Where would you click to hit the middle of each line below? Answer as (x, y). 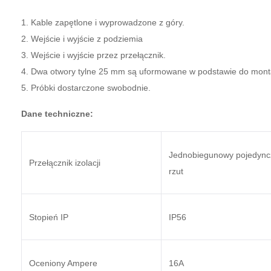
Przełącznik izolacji (65, 163)
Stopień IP (49, 217)
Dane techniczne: (57, 114)
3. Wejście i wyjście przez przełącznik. (93, 55)
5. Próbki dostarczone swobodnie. (86, 88)
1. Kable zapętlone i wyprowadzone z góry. (103, 22)
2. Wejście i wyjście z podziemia (82, 39)
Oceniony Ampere (63, 263)
